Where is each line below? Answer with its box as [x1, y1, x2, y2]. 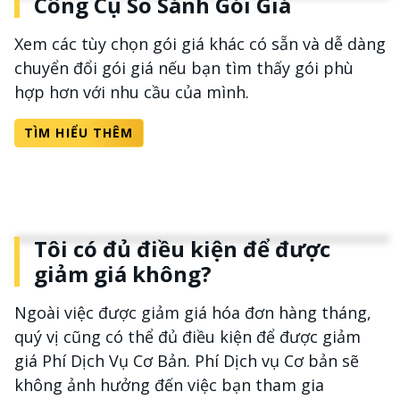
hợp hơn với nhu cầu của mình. [14, 81, 249, 103]
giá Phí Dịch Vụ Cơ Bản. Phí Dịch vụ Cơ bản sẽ [14, 350, 359, 371]
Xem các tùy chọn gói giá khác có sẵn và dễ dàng [14, 33, 386, 54]
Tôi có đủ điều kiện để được [34, 234, 330, 263]
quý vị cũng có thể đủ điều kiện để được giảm [14, 326, 361, 347]
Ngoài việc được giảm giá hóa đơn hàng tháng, [14, 302, 371, 323]
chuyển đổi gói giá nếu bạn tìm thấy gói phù [14, 57, 354, 79]
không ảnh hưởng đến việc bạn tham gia [14, 374, 324, 396]
